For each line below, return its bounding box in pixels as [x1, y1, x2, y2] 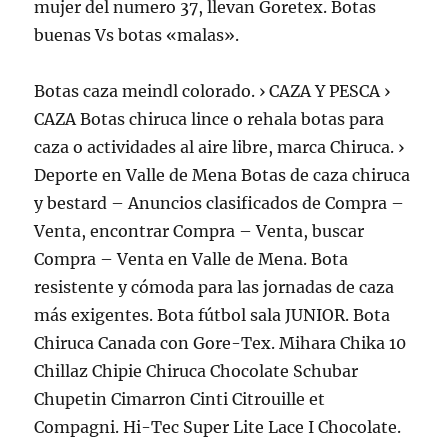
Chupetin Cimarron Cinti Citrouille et [34, 389, 326, 409]
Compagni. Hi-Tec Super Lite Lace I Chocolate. [34, 417, 402, 437]
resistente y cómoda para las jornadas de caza [34, 277, 395, 297]
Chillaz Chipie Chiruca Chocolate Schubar [34, 361, 359, 381]
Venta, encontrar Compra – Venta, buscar [34, 221, 365, 241]
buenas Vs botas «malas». [34, 25, 240, 45]
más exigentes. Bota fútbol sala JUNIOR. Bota [34, 305, 391, 325]
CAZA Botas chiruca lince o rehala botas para [34, 109, 385, 129]
